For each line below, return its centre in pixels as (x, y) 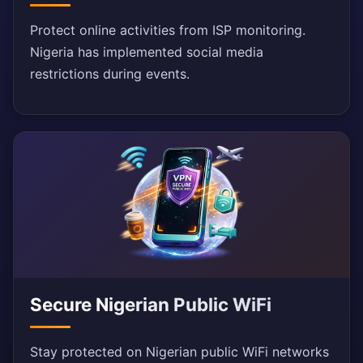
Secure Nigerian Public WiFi (151, 305)
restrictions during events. (110, 74)
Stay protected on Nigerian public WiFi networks (179, 352)
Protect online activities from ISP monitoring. (168, 30)
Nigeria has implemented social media (147, 52)
